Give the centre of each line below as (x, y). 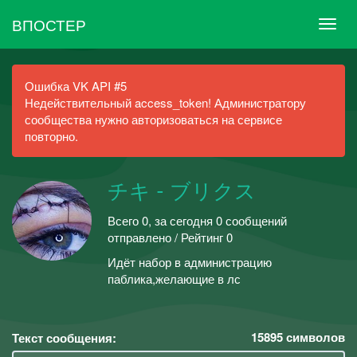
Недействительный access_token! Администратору (165, 102)
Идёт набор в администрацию (190, 262)
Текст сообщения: (64, 337)
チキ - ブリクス (182, 192)
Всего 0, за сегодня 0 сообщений (197, 220)
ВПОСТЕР (49, 24)
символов (314, 337)
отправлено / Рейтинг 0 (170, 237)
